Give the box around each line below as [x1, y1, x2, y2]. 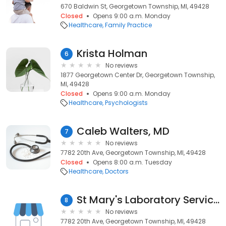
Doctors [105, 167, 129, 176]
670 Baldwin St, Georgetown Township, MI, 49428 [61, 2, 209, 11]
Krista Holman [77, 46, 147, 61]
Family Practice [105, 21, 152, 29]
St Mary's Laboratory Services [213, 193, 219, 207]
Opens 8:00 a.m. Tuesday [93, 158, 172, 166]
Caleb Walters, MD [77, 124, 169, 138]
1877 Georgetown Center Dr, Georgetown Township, [61, 71, 215, 79]
